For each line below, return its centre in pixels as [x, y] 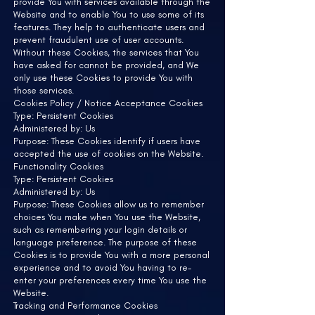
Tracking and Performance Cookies [85, 306]
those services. [44, 90]
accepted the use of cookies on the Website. [108, 154]
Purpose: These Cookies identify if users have [107, 141]
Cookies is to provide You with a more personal [111, 255]
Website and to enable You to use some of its [109, 14]
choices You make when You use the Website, [107, 217]
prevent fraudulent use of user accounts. [98, 40]
